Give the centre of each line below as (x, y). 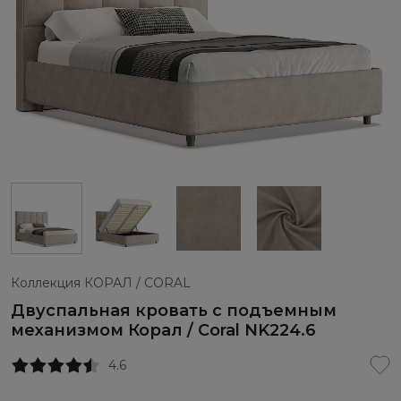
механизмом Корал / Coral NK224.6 (163, 331)
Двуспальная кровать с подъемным (174, 311)
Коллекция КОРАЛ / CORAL (101, 283)
